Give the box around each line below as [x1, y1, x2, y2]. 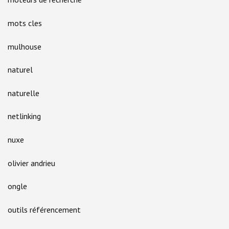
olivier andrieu [8, 157, 55, 168]
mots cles [8, 18, 42, 28]
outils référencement [8, 204, 81, 215]
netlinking [8, 111, 41, 122]
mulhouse [8, 41, 41, 52]
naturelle [8, 87, 39, 98]
